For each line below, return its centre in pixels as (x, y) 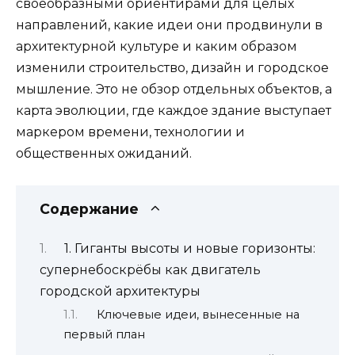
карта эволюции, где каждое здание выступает (174, 111)
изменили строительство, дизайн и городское (172, 68)
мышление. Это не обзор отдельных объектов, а (174, 89)
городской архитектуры (120, 291)
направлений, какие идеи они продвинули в (169, 25)
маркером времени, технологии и (130, 132)
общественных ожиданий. (104, 153)
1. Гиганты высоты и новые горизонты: (189, 248)
